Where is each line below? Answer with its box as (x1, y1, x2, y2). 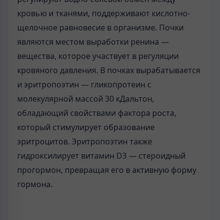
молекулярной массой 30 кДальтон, (17, 93, 154, 104)
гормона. (17, 179, 53, 190)
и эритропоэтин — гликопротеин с (17, 79, 151, 90)
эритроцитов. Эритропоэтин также (17, 136, 152, 147)
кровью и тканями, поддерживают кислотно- (17, 8, 190, 19)
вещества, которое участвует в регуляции (17, 51, 179, 61)
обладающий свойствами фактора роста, (17, 108, 176, 118)
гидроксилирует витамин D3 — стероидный (17, 150, 186, 161)
